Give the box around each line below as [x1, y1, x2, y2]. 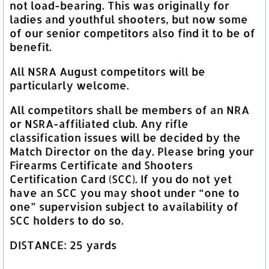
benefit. [10, 40, 52, 53]
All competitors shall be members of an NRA [10, 103, 249, 116]
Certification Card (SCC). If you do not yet [10, 172, 232, 186]
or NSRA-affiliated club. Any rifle [10, 116, 189, 130]
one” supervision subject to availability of [10, 199, 238, 213]
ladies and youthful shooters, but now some [10, 12, 248, 26]
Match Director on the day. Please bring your [10, 144, 254, 158]
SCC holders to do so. [10, 213, 124, 227]
